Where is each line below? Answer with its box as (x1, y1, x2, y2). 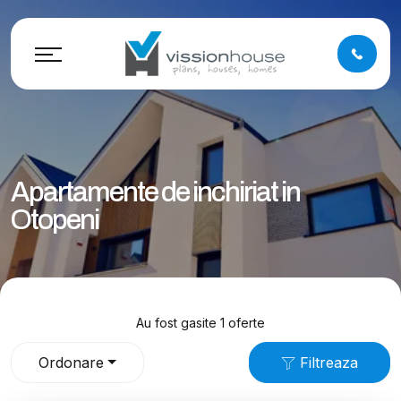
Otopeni (11, 205, 98, 235)
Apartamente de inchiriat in (11, 177, 300, 208)
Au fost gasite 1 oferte (136, 315, 265, 330)
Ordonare (38, 354, 104, 371)
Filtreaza (295, 354, 358, 371)
